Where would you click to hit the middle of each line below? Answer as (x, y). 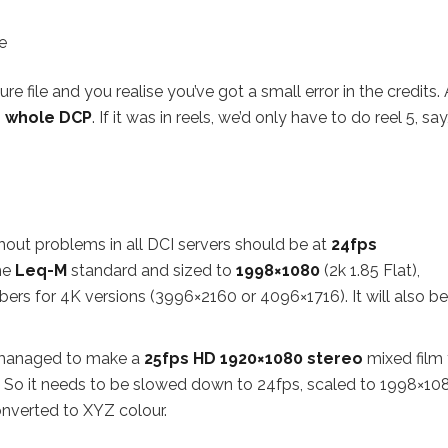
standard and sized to (151, 270)
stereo (335, 358)
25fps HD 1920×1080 (223, 358)
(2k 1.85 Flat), (370, 270)
